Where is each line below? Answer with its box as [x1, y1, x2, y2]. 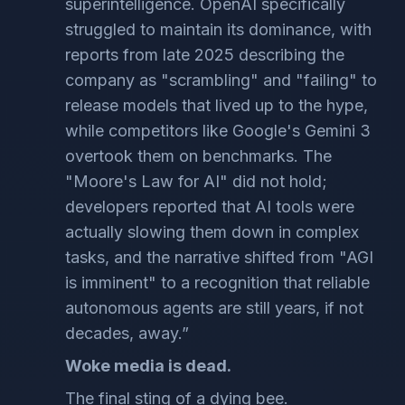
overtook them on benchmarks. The [65, 146, 332, 165]
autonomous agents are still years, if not [65, 298, 363, 317]
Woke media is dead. [65, 356, 231, 375]
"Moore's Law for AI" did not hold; [65, 172, 327, 191]
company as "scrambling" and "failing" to [65, 71, 377, 89]
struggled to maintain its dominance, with [65, 20, 372, 39]
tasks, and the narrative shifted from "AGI [65, 248, 373, 267]
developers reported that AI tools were [65, 197, 354, 216]
